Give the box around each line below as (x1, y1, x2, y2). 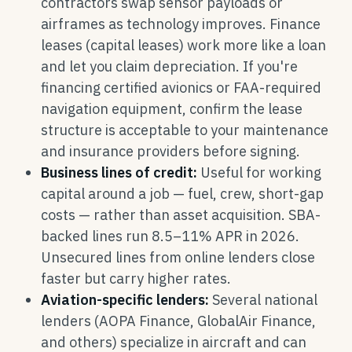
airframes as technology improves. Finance (41, 15, 321, 33)
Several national (209, 291, 317, 309)
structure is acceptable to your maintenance (41, 121, 328, 139)
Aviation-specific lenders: (41, 291, 209, 309)
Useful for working (197, 163, 321, 181)
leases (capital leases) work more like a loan (41, 36, 326, 54)
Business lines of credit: (41, 163, 197, 181)
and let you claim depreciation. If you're (41, 57, 298, 75)
